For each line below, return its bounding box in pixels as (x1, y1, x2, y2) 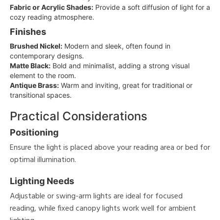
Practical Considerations (10, 109, 147, 123)
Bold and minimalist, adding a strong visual (51, 61, 190, 70)
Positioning (10, 127, 58, 137)
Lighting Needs (10, 175, 74, 186)
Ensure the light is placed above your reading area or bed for (10, 141, 210, 154)
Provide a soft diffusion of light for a (93, 2, 210, 11)
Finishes (10, 26, 46, 37)
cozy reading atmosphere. (10, 12, 94, 21)
